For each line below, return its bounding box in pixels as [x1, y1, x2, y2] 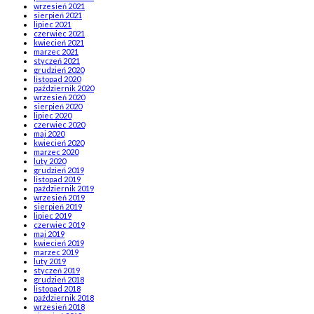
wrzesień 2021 [34, 1, 85, 11]
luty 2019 [34, 257, 66, 266]
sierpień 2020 [34, 102, 82, 111]
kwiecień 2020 [34, 138, 84, 148]
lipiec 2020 [34, 111, 71, 121]
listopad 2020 [34, 74, 81, 84]
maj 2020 [34, 129, 64, 139]
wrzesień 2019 [34, 193, 85, 203]
